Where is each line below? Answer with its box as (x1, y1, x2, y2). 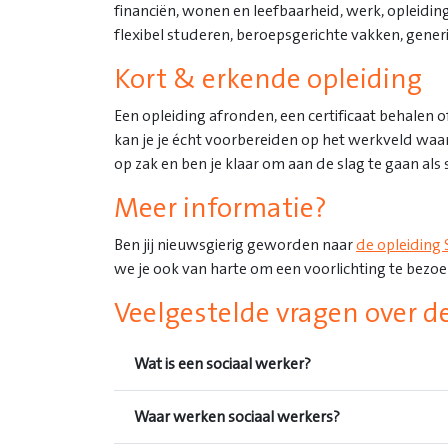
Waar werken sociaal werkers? (134, 407, 340, 426)
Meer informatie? (114, 193, 327, 225)
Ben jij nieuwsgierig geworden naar (114, 236, 356, 255)
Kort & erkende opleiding (114, 64, 422, 96)
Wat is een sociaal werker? (134, 354, 311, 373)
